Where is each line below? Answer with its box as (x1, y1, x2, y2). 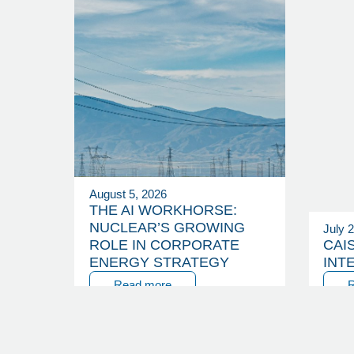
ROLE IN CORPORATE (88, 237, 239, 254)
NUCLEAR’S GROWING (88, 220, 245, 236)
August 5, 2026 (88, 187, 167, 201)
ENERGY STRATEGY (88, 254, 229, 271)
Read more (113, 278, 171, 292)
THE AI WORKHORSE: (88, 202, 237, 219)
